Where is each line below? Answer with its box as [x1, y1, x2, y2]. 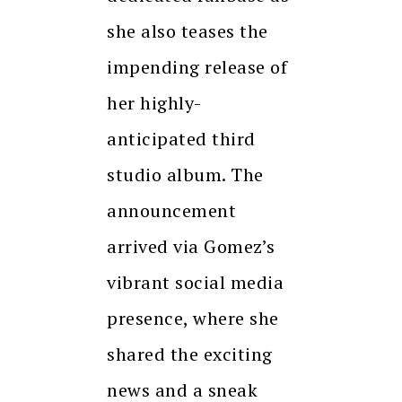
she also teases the [107, 19, 268, 44]
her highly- [107, 91, 202, 116]
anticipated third [107, 127, 256, 152]
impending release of [107, 55, 287, 80]
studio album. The [107, 162, 264, 188]
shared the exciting [107, 342, 273, 367]
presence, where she [107, 306, 279, 331]
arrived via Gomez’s [107, 234, 275, 259]
